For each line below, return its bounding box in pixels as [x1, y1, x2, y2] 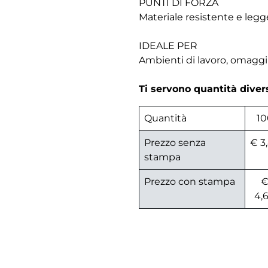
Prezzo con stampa [144, 176, 235, 188]
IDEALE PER [139, 40, 197, 52]
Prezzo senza [144, 137, 206, 149]
